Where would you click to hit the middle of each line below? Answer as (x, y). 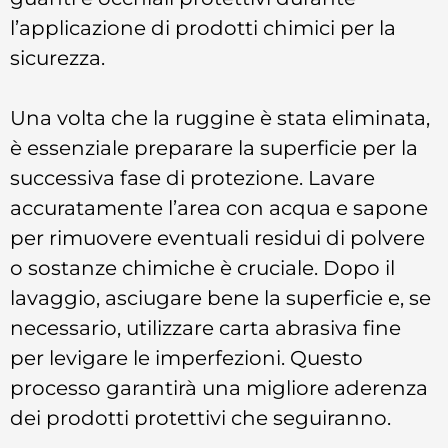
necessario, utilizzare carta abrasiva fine (205, 328)
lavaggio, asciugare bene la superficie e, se (220, 298)
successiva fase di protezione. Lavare (192, 178)
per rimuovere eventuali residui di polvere (217, 238)
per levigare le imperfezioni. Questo (186, 358)
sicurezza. (57, 57)
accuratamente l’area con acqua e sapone (219, 208)
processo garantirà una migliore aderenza (219, 388)
